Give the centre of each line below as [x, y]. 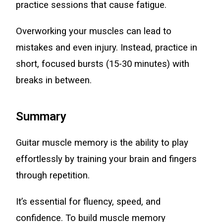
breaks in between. [54, 80]
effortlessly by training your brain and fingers [107, 159]
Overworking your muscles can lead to [94, 31]
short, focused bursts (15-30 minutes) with [103, 64]
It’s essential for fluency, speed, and [88, 202]
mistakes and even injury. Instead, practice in [107, 48]
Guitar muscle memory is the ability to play [102, 143]
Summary [41, 116]
